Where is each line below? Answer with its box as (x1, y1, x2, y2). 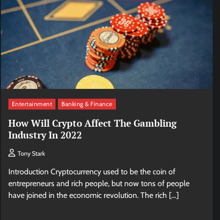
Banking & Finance (61, 100, 112, 108)
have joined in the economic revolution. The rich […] (8, 191, 179, 200)
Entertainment (11, 100, 53, 108)
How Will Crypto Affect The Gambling (8, 117, 177, 130)
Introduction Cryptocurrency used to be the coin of (8, 167, 175, 177)
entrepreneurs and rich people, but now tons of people (8, 179, 190, 189)
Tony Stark (17, 150, 45, 158)
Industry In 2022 (8, 129, 82, 141)
